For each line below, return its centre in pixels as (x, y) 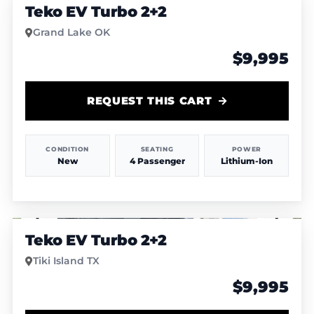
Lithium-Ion (246, 161)
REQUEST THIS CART (149, 101)
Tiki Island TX (66, 261)
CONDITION (68, 149)
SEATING (157, 149)
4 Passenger (157, 161)
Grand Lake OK (71, 33)
